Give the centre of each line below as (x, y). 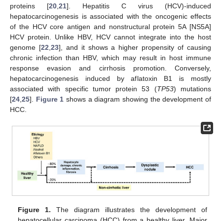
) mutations (192, 89)
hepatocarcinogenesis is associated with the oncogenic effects (110, 16)
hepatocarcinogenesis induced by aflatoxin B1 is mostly (110, 78)
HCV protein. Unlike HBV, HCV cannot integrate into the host (110, 37)
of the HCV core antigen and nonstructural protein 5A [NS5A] (110, 26)
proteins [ (29, 6)
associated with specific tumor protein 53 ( (83, 89)
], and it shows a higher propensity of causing (135, 47)
